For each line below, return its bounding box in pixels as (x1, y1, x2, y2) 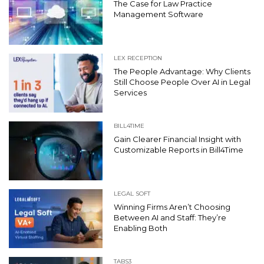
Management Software (114, 9, 203, 19)
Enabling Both (114, 223, 167, 233)
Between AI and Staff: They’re (114, 213, 226, 223)
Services (114, 88, 147, 98)
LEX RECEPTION (114, 54, 162, 62)
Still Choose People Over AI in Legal (114, 77, 250, 87)
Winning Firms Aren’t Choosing (114, 202, 230, 212)
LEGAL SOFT (114, 190, 150, 198)
